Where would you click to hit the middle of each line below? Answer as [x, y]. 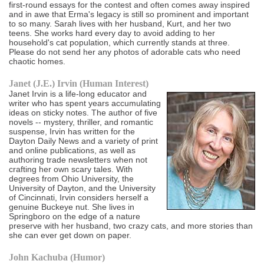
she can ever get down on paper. [70, 235]
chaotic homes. [37, 62]
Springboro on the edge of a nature [75, 217]
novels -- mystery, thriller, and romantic [81, 122]
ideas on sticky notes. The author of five [83, 113]
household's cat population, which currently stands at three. [120, 43]
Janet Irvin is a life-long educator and [78, 94]
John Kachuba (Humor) [57, 258]
